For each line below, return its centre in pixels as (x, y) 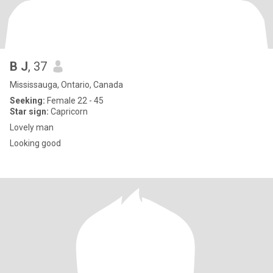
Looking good (35, 143)
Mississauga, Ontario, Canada (66, 85)
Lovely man (32, 127)
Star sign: (29, 112)
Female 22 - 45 (74, 101)
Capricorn (68, 112)
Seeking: (27, 101)
